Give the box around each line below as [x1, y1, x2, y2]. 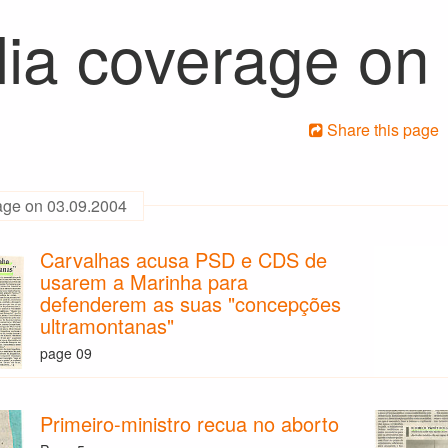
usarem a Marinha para [40, 267, 249, 297]
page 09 [40, 342, 93, 363]
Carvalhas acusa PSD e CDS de [40, 245, 328, 275]
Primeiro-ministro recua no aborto [40, 408, 340, 438]
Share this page [323, 118, 439, 141]
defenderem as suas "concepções [40, 289, 342, 319]
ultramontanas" [40, 311, 175, 341]
